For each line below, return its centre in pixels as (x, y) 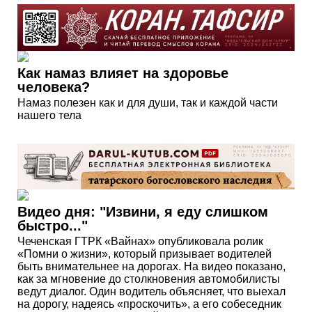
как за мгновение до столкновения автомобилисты (149, 279)
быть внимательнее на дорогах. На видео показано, (151, 267)
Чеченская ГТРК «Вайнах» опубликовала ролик (140, 242)
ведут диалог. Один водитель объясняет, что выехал (151, 292)
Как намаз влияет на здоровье (123, 73)
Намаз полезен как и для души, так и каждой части (148, 102)
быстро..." (53, 226)
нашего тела (49, 115)
